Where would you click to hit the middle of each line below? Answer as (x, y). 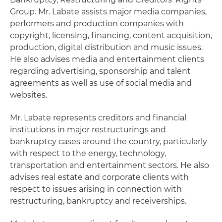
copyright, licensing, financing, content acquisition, (111, 35)
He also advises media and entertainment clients (107, 59)
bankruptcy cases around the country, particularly (109, 141)
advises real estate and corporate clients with (99, 177)
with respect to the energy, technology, (88, 153)
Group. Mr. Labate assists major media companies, (108, 12)
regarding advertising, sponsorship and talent (100, 71)
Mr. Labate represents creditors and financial (98, 118)
